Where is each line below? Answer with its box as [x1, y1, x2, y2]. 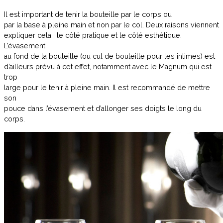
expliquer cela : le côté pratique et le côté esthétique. [4, 31, 182, 40]
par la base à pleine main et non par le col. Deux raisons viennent [4, 21, 219, 29]
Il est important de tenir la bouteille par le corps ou [4, 10, 172, 19]
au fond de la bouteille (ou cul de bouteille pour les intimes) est [4, 52, 215, 61]
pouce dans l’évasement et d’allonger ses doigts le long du [4, 105, 202, 113]
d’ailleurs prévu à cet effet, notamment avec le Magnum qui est [4, 63, 212, 71]
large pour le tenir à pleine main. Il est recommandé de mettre [4, 84, 210, 92]
